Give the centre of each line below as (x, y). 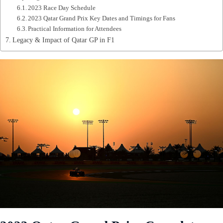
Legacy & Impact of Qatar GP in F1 (63, 40)
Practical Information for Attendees (75, 29)
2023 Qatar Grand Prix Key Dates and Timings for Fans (102, 18)
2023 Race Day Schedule (62, 8)
